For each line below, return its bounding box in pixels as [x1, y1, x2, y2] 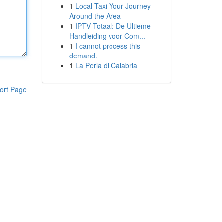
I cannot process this [75, 41, 140, 51]
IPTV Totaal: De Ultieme [75, 21, 151, 31]
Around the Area [69, 11, 121, 21]
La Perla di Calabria [75, 60, 137, 70]
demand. [69, 51, 97, 60]
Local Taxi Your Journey [75, 1, 151, 11]
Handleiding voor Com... [69, 31, 145, 41]
